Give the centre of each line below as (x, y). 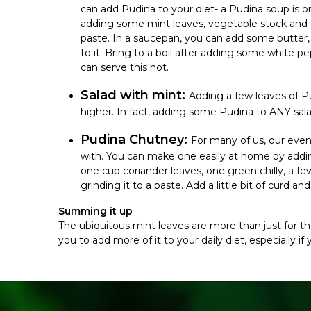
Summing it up (95, 211)
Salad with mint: (135, 95)
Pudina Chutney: (136, 139)
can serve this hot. (125, 67)
